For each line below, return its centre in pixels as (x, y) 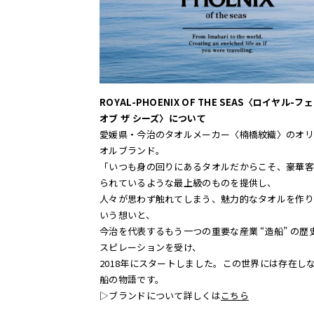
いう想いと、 (127, 215)
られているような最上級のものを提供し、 (188, 183)
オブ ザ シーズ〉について (153, 118)
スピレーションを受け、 (151, 247)
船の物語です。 (132, 280)
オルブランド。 (132, 151)
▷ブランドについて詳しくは (160, 296)
